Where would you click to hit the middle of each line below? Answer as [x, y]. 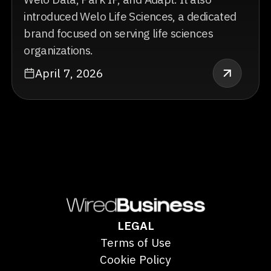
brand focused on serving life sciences [118, 33]
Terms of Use [135, 243]
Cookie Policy [135, 260]
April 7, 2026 [69, 73]
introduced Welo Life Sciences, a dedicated [130, 16]
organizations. [58, 50]
